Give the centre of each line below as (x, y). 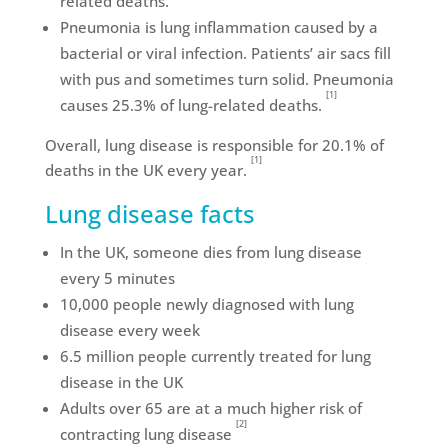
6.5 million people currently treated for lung (215, 356)
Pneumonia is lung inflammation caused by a (218, 27)
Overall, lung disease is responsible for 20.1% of (214, 145)
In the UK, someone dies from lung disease (210, 252)
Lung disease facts (149, 213)
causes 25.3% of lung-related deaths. (192, 105)
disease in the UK (121, 382)
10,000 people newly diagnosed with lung (206, 304)
